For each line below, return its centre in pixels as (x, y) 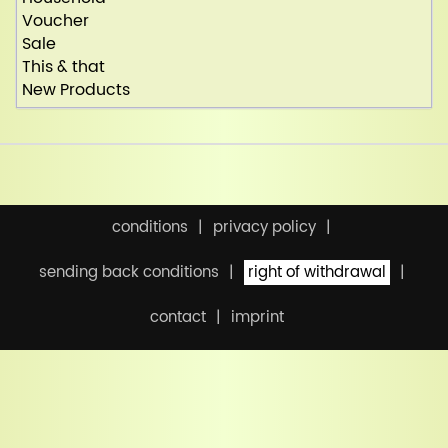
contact (177, 317)
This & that (63, 67)
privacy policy (264, 227)
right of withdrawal (316, 272)
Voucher (55, 21)
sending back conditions (128, 272)
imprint (257, 317)
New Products (76, 90)
